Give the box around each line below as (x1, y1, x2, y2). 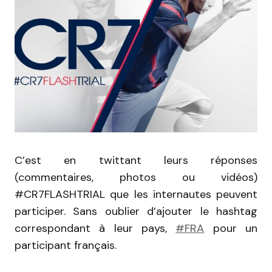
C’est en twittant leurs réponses (15, 152, 257, 168)
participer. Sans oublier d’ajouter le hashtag (15, 203, 257, 219)
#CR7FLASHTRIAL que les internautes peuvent (15, 186, 257, 202)
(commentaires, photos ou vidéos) (15, 169, 257, 185)
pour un (204, 220, 258, 236)
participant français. (15, 237, 117, 253)
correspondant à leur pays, (15, 220, 176, 236)
